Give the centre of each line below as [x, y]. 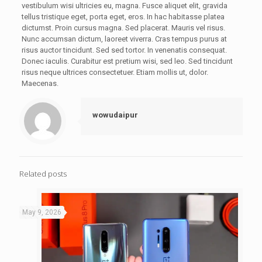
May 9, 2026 [42, 213]
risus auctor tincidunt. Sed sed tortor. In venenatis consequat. [124, 50]
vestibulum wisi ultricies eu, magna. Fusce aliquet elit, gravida [124, 6]
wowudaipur [115, 115]
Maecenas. [40, 84]
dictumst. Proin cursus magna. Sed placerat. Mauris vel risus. [123, 28]
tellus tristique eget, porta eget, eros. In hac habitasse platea [123, 17]
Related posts [43, 174]
